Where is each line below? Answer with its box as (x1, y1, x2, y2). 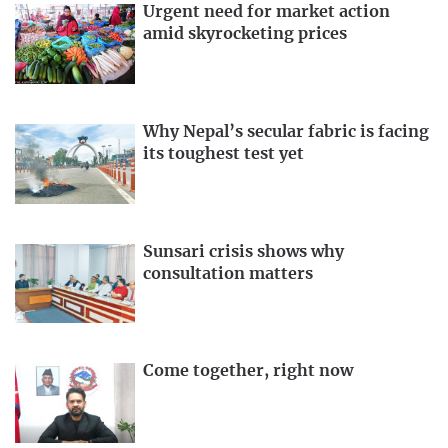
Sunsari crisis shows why (143, 243, 344, 260)
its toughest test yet (143, 145, 304, 162)
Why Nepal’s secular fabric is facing (143, 123, 429, 140)
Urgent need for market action (143, 3, 390, 20)
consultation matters (143, 265, 313, 282)
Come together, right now (143, 363, 353, 380)
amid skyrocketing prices (143, 25, 347, 42)
